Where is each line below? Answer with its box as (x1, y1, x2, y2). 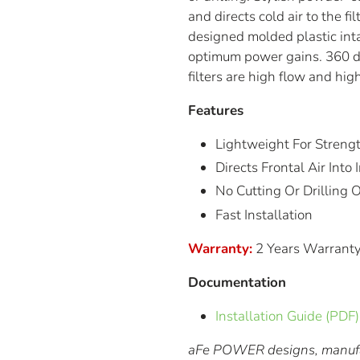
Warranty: (188, 239, 252, 258)
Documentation (188, 272, 286, 292)
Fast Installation (215, 205, 313, 224)
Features (188, 100, 243, 120)
